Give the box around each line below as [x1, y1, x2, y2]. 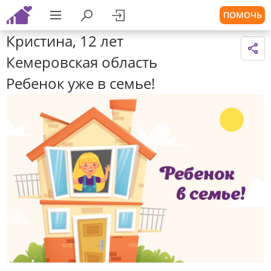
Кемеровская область [6, 52, 157, 72]
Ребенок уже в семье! [6, 73, 155, 93]
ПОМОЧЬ [223, 9, 262, 21]
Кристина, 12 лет [6, 31, 123, 51]
